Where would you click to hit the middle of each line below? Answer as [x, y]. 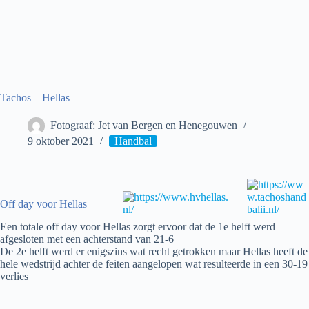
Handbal [133, 141]
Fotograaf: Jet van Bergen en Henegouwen [144, 126]
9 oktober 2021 [61, 141]
